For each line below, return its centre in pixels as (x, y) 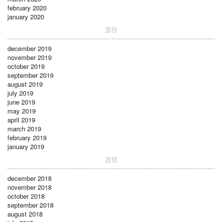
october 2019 (26, 66)
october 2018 (26, 196)
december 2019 (29, 48)
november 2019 (29, 57)
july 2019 (20, 93)
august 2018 (25, 214)
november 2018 (29, 187)
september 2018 (30, 205)
